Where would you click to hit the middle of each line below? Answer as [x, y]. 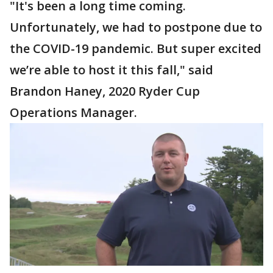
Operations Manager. [73, 112]
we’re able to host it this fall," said [112, 69]
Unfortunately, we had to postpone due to [136, 27]
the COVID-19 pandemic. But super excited [136, 48]
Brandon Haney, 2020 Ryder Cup [105, 91]
